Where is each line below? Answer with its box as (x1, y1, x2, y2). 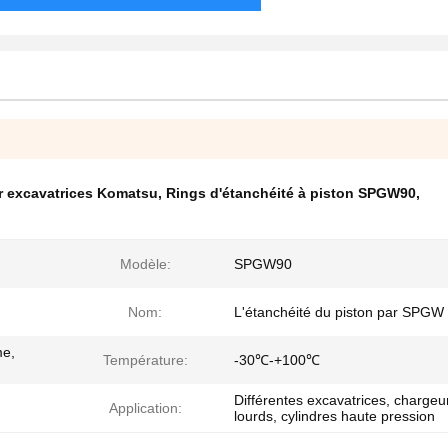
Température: (102, 352, 188, 368)
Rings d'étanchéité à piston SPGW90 (166, 185, 416, 201)
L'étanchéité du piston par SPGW (234, 304, 444, 320)
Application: (108, 400, 182, 416)
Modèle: (119, 256, 171, 272)
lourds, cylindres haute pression (234, 408, 435, 424)
